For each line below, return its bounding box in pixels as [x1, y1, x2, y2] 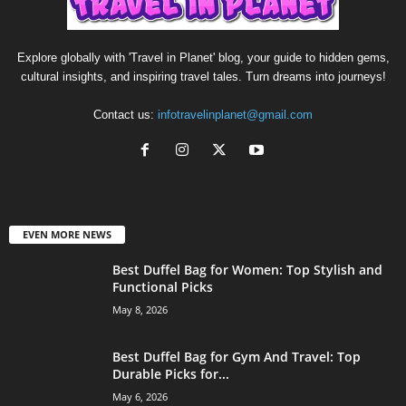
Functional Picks [112, 278, 213, 296]
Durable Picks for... [112, 365, 229, 383]
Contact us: [93, 108, 158, 122]
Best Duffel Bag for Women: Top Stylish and [112, 261, 382, 279]
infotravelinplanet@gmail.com [158, 108, 313, 122]
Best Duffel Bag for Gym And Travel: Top [112, 348, 361, 366]
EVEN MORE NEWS [23, 227, 111, 242]
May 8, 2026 [112, 303, 168, 317]
